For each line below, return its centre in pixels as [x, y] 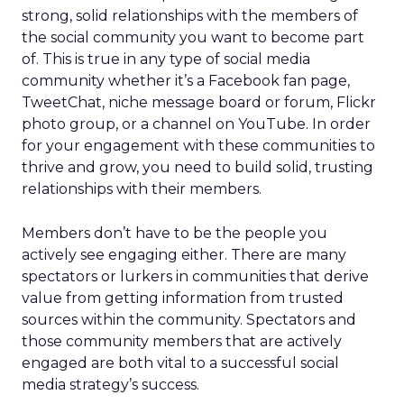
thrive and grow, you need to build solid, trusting [197, 167]
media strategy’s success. [110, 385]
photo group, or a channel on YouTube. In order [196, 124]
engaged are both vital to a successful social [180, 363]
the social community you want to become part [193, 37]
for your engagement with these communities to [198, 146]
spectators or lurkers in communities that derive [195, 276]
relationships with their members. [142, 189]
